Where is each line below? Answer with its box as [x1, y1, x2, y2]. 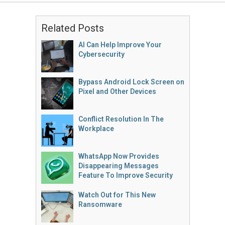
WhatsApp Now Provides [78, 152, 159, 160]
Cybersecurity [78, 50, 125, 58]
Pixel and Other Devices [78, 87, 156, 95]
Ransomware [78, 200, 122, 208]
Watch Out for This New [78, 191, 156, 199]
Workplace [78, 125, 114, 133]
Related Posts [41, 22, 104, 34]
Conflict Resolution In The [78, 115, 164, 123]
